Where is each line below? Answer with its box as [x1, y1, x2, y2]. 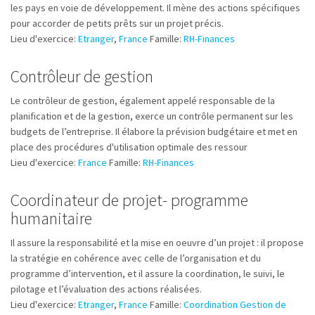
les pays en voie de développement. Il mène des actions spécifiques [11, 1, 300, 14]
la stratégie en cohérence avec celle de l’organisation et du [11, 252, 261, 264]
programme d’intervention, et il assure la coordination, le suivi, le [11, 267, 285, 280]
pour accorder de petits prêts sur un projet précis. [11, 17, 224, 30]
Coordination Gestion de [184, 298, 286, 311]
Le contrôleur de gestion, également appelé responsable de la [11, 94, 275, 107]
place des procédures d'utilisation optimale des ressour [11, 141, 247, 153]
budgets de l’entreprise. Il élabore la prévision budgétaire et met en [11, 125, 297, 138]
